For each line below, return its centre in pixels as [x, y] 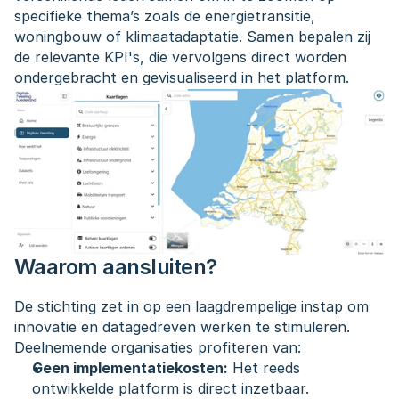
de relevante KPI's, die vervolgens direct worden [180, 57]
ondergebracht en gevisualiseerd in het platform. [182, 77]
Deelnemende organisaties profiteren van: [158, 347]
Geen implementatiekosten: [130, 368]
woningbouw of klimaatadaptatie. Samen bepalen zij [192, 37]
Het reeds [264, 368]
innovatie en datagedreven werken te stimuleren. [182, 327]
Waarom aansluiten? [116, 267]
